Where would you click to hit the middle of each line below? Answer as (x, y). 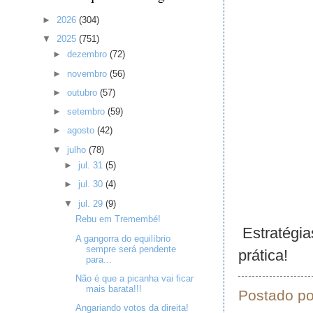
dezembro (89, 54)
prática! (263, 255)
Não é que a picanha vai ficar (134, 278)
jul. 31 (92, 166)
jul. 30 (92, 184)
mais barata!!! (114, 289)
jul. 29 (92, 203)
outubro (84, 92)
